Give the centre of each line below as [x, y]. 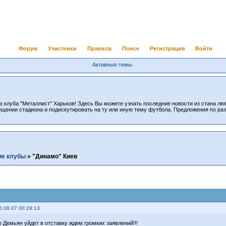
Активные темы [112, 65]
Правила [99, 48]
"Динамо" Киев [55, 157]
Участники [62, 48]
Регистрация [167, 48]
